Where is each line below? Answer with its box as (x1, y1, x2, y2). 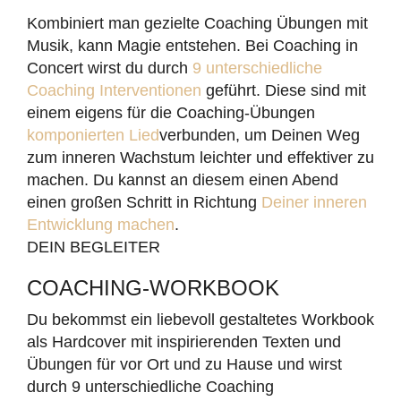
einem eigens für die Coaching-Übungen (27, 104, 315, 122)
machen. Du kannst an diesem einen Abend (27, 171, 338, 189)
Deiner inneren (261, 193, 367, 211)
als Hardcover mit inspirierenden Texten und (27, 333, 341, 351)
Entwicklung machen (27, 216, 175, 234)
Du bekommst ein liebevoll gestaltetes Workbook (27, 311, 374, 328)
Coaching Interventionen (27, 81, 201, 99)
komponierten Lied (27, 126, 159, 144)
